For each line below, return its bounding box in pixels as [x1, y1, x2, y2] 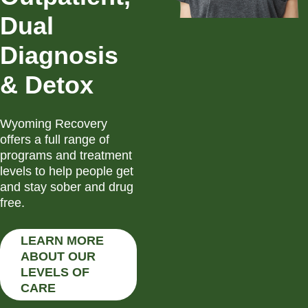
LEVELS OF [21, 265, 89, 279]
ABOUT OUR [21, 250, 96, 263]
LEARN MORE [21, 234, 104, 247]
